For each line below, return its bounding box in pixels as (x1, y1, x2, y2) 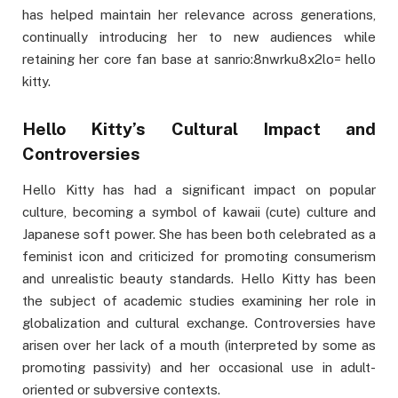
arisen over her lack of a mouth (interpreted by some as (22, 337, 376, 353)
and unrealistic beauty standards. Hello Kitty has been (22, 270, 376, 286)
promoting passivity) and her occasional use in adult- (22, 359, 376, 375)
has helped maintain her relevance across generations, (22, 7, 376, 23)
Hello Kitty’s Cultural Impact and (22, 118, 376, 139)
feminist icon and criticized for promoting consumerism (22, 248, 376, 264)
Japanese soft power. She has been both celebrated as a (22, 226, 376, 242)
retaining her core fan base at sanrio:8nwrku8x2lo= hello (22, 52, 376, 68)
